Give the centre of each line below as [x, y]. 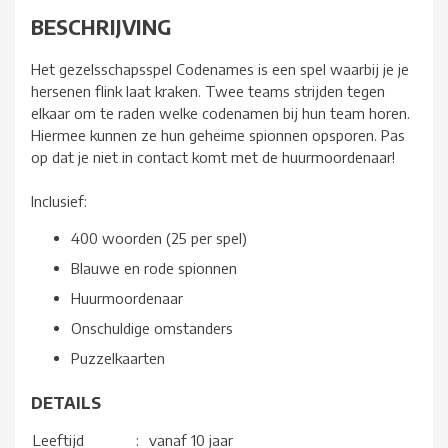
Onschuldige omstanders [152, 328]
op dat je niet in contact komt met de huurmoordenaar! [213, 157]
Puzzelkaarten [118, 358]
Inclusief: [59, 201]
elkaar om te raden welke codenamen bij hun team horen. [220, 113]
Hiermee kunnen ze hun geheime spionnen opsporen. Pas [218, 135]
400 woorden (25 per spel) [159, 238]
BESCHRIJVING [101, 26]
